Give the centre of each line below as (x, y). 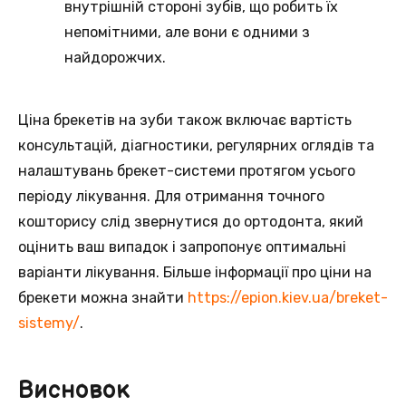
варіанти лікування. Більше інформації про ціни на (195, 272)
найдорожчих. (116, 58)
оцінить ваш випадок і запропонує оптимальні (182, 246)
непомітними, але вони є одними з (188, 33)
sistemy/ (49, 323)
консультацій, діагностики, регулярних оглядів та (196, 145)
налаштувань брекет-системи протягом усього (187, 170)
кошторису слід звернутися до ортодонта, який (191, 221)
